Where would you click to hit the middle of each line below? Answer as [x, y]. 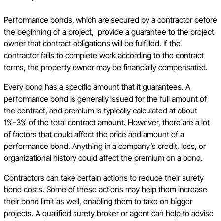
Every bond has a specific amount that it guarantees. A [97, 87]
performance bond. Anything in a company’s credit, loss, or [105, 146]
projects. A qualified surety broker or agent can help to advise [109, 213]
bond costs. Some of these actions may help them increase [106, 189]
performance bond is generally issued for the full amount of [105, 98]
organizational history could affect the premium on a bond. [103, 158]
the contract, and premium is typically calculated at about [101, 110]
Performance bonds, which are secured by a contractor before [110, 19]
